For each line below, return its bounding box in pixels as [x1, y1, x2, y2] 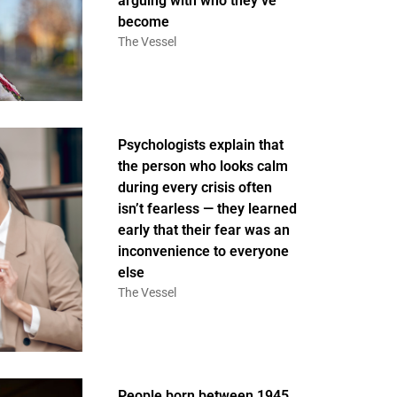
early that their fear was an [117, 222, 290, 238]
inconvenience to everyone [117, 243, 289, 260]
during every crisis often [117, 179, 272, 196]
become [117, 13, 169, 30]
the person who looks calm [117, 158, 288, 175]
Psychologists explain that [117, 136, 284, 153]
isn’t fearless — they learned [117, 200, 297, 217]
